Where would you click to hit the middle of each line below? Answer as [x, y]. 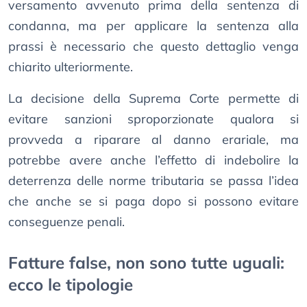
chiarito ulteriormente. [71, 67]
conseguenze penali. [66, 222]
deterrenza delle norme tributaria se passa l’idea [153, 181]
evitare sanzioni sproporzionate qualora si [153, 119]
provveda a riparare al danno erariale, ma [153, 140]
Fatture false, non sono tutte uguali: [146, 263]
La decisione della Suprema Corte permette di [153, 99]
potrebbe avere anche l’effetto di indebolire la [153, 160]
